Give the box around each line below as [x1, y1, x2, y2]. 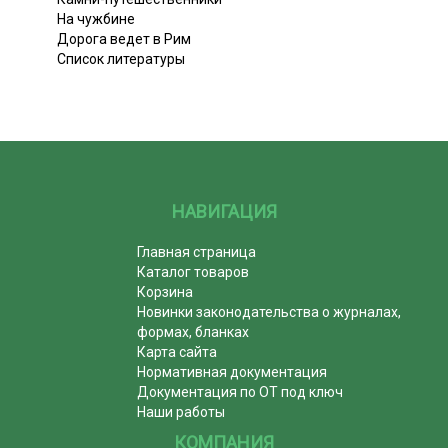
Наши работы [137, 403, 226, 420]
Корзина [137, 283, 194, 300]
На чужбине [57, 10, 135, 27]
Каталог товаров [137, 263, 250, 280]
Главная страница [137, 243, 257, 260]
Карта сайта [137, 343, 218, 360]
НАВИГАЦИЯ [171, 200, 277, 222]
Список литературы [57, 50, 185, 67]
